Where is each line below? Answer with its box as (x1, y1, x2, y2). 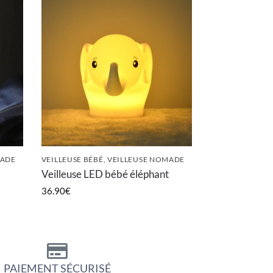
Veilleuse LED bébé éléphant (41, 168, 169, 181)
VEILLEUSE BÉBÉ (41, 154, 104, 163)
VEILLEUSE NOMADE (107, 154, 185, 163)
